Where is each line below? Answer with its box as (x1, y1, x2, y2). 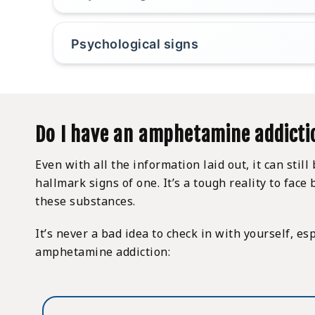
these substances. (35, 193, 136, 210)
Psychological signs (70, 37, 199, 52)
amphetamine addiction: (35, 244, 171, 260)
